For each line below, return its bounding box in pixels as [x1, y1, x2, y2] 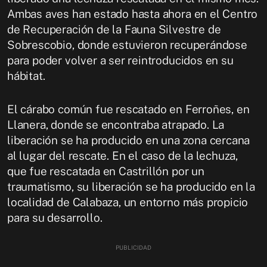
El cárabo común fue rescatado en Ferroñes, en [7, 102, 250, 116]
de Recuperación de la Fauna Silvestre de [7, 22, 221, 36]
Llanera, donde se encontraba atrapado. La [7, 117, 225, 131]
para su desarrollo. [7, 210, 103, 224]
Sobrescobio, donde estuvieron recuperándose [7, 38, 247, 51]
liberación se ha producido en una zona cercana [7, 133, 250, 147]
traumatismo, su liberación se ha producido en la [7, 179, 255, 193]
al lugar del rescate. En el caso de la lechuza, [7, 148, 238, 162]
